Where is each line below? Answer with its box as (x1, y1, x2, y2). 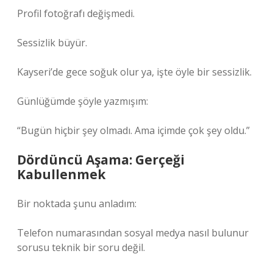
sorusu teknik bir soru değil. (17, 241, 145, 254)
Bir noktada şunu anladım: (17, 197, 136, 210)
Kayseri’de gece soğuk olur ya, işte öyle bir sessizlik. (17, 65, 252, 79)
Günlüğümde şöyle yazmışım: (17, 94, 148, 108)
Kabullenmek (17, 166, 105, 183)
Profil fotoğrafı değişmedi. (17, 7, 135, 20)
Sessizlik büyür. (17, 36, 87, 49)
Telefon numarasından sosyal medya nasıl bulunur (17, 226, 249, 239)
